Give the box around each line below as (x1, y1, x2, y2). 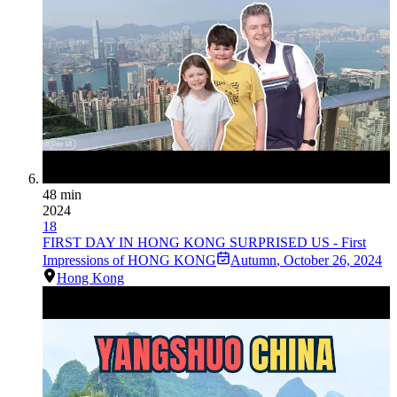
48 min (43, 187, 82, 203)
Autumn (230, 253, 276, 269)
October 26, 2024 (284, 253, 382, 269)
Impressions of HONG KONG (43, 253, 216, 269)
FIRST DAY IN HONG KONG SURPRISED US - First (43, 235, 366, 251)
